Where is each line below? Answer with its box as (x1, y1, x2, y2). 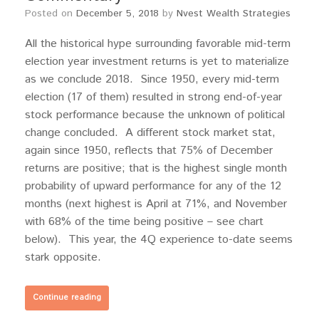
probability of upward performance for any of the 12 (25, 178, 281, 194)
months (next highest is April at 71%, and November (25, 196, 287, 212)
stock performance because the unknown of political (25, 107, 285, 123)
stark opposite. (25, 249, 101, 266)
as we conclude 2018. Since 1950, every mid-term (25, 71, 279, 88)
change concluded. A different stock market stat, (25, 125, 276, 141)
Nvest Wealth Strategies (177, 6, 291, 21)
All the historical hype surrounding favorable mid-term (25, 36, 291, 52)
